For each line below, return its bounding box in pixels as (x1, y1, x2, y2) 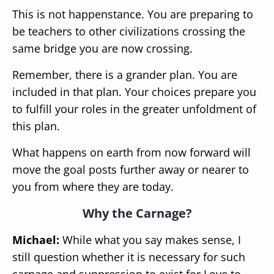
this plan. (12, 118, 60, 133)
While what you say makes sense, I (59, 232, 241, 247)
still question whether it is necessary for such (12, 249, 245, 264)
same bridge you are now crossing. (12, 40, 196, 56)
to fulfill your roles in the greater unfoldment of (12, 101, 256, 116)
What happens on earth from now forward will (12, 144, 251, 160)
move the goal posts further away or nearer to (12, 161, 249, 177)
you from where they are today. (12, 179, 174, 194)
